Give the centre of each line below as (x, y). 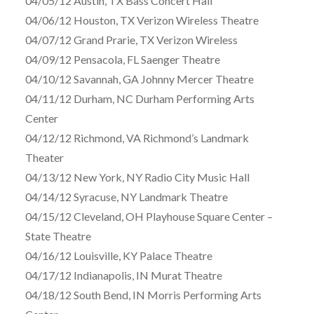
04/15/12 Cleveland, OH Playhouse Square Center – (149, 217)
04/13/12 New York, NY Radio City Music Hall (137, 177)
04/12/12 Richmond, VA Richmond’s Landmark (137, 138)
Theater (44, 158)
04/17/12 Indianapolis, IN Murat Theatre (123, 275)
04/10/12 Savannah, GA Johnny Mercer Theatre (139, 79)
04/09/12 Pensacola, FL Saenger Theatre (122, 60)
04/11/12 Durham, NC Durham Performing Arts (139, 99)
